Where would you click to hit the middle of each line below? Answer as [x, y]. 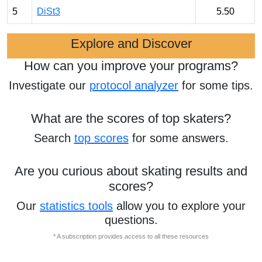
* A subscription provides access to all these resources [131, 236]
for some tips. [216, 85]
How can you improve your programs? [131, 66]
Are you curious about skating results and [131, 171]
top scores [101, 138]
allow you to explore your [179, 206]
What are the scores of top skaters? [131, 118]
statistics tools [76, 206]
